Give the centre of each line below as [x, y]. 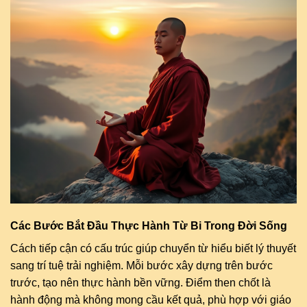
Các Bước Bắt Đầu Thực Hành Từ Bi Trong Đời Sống [149, 226]
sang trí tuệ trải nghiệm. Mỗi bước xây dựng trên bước [142, 266]
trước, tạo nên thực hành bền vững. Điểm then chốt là [140, 283]
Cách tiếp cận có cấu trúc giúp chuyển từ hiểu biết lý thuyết [153, 249]
